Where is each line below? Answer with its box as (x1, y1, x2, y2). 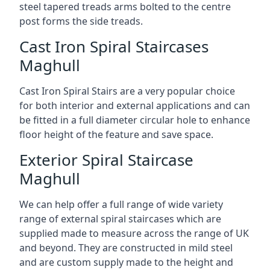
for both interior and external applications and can (19, 99, 250, 112)
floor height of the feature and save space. (19, 128, 213, 141)
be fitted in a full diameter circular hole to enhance (19, 113, 250, 127)
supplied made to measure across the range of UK (19, 227, 249, 240)
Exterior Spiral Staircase (19, 149, 193, 171)
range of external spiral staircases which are (19, 212, 221, 225)
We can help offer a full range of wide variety (19, 198, 223, 211)
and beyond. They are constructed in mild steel (19, 241, 233, 254)
